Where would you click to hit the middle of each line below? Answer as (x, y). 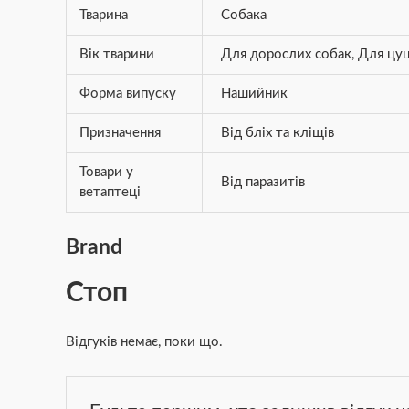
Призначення (120, 133)
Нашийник (255, 94)
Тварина (103, 15)
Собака (244, 15)
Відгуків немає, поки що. (144, 342)
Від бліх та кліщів (278, 133)
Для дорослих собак (287, 54)
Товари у (106, 172)
